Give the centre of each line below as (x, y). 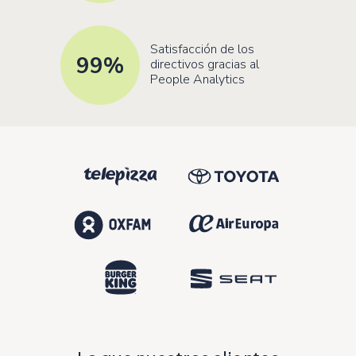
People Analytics (197, 79)
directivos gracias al (205, 64)
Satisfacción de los (202, 49)
